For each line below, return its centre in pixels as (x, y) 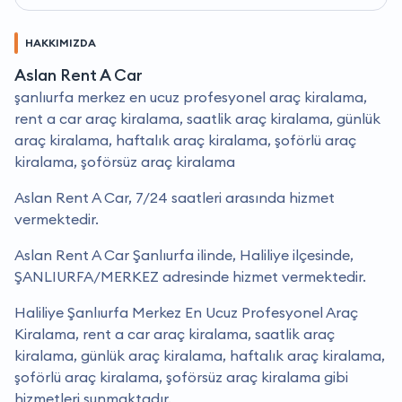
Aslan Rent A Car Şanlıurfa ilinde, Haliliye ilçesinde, (184, 255)
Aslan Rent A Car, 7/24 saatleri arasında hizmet (175, 198)
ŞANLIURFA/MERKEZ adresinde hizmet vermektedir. (190, 277)
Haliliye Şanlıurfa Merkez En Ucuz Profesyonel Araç (186, 313)
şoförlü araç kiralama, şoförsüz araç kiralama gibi (181, 377)
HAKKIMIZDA (61, 43)
